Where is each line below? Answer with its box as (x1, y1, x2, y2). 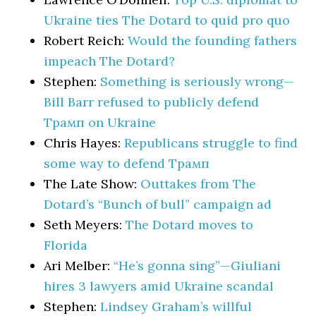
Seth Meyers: (44, 217, 126, 233)
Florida (44, 237, 88, 253)
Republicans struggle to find (124, 135, 298, 151)
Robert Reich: (44, 32, 128, 49)
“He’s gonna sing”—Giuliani (114, 257, 281, 274)
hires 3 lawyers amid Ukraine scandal (44, 278, 274, 294)
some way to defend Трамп (44, 155, 210, 171)
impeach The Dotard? (44, 53, 176, 69)
